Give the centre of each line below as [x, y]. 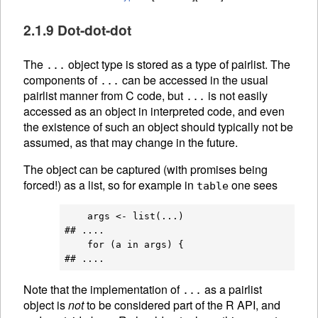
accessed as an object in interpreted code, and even [154, 111]
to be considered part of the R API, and [182, 305]
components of [62, 80]
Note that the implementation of [103, 290]
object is [46, 305]
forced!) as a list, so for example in [110, 185]
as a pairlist [232, 290]
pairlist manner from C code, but [105, 96]
